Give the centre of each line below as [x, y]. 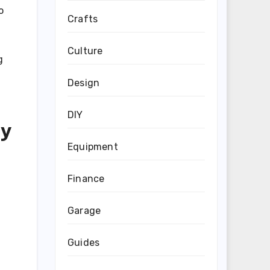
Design [84, 83]
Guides [84, 243]
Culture [85, 51]
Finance [86, 179]
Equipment [93, 147]
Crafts [83, 19]
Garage [84, 211]
